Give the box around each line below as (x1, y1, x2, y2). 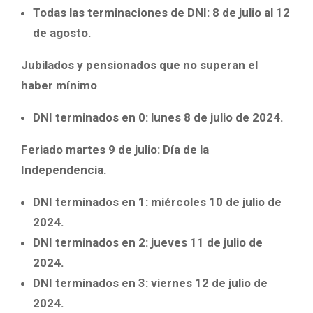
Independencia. (21, 163, 107, 177)
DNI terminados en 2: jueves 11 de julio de (33, 235, 263, 250)
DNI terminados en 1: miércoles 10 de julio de (33, 195, 282, 210)
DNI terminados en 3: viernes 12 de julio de (33, 276, 268, 291)
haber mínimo (21, 78, 97, 93)
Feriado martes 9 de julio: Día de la (21, 143, 209, 157)
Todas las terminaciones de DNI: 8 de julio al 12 (33, 6, 290, 20)
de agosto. (33, 26, 92, 41)
